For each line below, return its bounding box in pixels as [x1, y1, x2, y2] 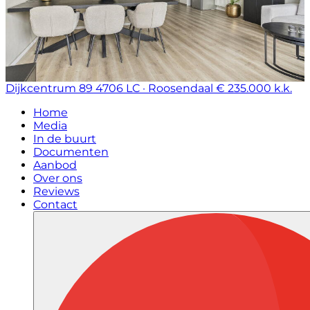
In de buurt [33, 132, 96, 145]
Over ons [33, 172, 82, 185]
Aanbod [33, 158, 77, 172]
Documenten [33, 145, 109, 158]
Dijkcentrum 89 [6, 82, 93, 95]
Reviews [33, 185, 80, 198]
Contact [33, 198, 77, 211]
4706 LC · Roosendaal [95, 82, 213, 95]
